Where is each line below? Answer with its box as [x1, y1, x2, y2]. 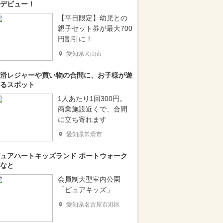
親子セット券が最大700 [58, 24, 132, 32]
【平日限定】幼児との [58, 14, 127, 22]
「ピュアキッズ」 [58, 186, 113, 194]
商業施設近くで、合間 [58, 105, 127, 113]
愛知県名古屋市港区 [66, 201, 120, 208]
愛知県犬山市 [66, 50, 102, 57]
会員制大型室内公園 [58, 175, 120, 183]
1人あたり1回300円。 [58, 95, 126, 103]
